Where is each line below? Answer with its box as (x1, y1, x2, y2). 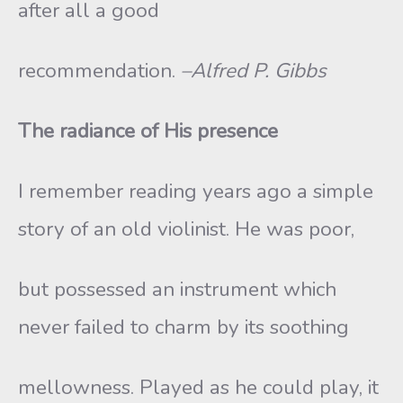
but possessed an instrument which (18, 275, 336, 303)
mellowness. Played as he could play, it (18, 373, 379, 401)
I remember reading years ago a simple (18, 177, 373, 205)
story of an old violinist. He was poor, (18, 215, 354, 243)
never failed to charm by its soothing (18, 313, 349, 341)
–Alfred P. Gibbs (181, 57, 327, 85)
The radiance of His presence (18, 117, 278, 145)
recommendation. (18, 57, 181, 85)
